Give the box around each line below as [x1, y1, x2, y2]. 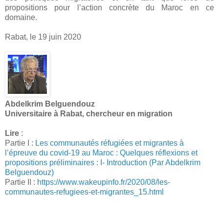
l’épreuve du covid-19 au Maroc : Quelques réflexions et [5, 148, 197, 157]
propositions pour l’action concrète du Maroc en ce [5, 3, 214, 12]
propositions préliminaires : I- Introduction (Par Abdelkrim [5, 158, 200, 167]
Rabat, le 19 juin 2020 [5, 32, 81, 41]
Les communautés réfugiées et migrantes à [35, 138, 184, 147]
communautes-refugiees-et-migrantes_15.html [5, 187, 164, 196]
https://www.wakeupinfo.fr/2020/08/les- [37, 177, 170, 186]
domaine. [5, 13, 39, 22]
